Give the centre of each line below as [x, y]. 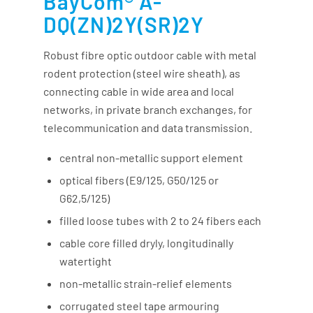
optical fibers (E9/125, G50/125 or [139, 180]
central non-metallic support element [152, 157]
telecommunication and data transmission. [148, 128]
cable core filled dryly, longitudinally [147, 242]
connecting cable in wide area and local [139, 92]
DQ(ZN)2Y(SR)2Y [124, 25]
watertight [86, 261]
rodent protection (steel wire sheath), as [142, 73]
